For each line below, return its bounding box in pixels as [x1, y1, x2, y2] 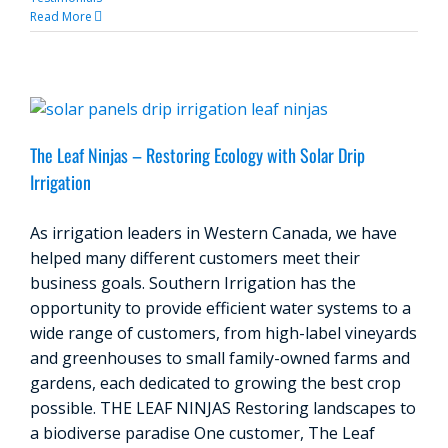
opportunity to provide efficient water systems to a [30, 297, 411, 319]
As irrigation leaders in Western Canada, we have [30, 222, 397, 244]
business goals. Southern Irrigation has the [30, 272, 356, 294]
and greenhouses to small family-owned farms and [30, 347, 410, 369]
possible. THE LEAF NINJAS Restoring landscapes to [30, 397, 416, 419]
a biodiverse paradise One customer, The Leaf [30, 422, 375, 444]
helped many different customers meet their [30, 247, 360, 269]
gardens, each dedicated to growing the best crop [30, 372, 401, 394]
